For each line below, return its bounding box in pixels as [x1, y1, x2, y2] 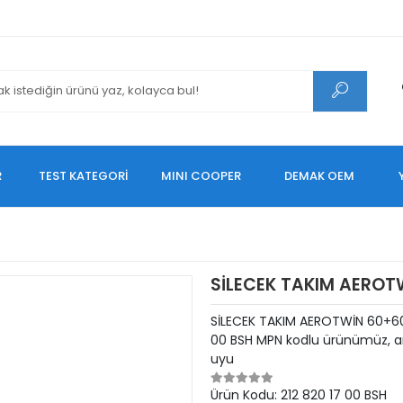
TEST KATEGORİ [39, 167, 129, 184]
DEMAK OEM [284, 167, 355, 184]
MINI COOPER [161, 167, 242, 184]
